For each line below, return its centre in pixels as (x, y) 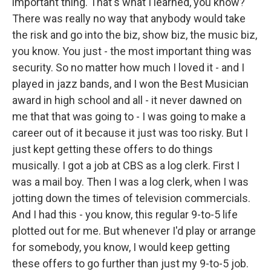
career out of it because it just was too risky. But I (130, 133)
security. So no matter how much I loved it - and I (128, 67)
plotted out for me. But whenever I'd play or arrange (134, 231)
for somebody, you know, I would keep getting (121, 247)
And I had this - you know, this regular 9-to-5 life (125, 214)
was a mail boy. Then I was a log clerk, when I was (130, 182)
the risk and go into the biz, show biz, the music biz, (135, 35)
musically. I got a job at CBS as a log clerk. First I (126, 165)
